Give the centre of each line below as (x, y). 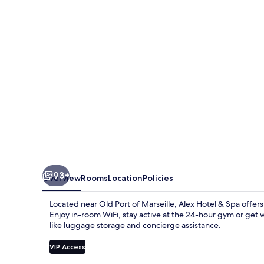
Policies (158, 178)
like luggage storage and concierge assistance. (135, 225)
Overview (62, 178)
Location (125, 178)
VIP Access (67, 246)
